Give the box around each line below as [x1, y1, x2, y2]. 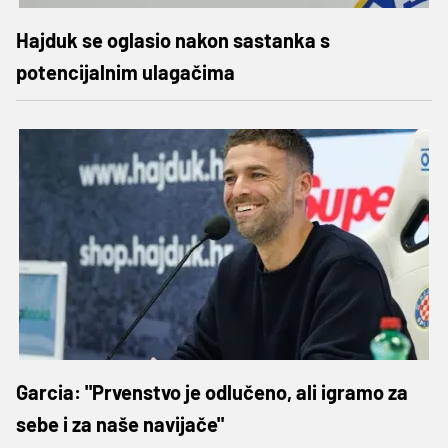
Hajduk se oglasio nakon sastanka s [16, 27, 330, 52]
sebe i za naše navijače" [16, 411, 224, 436]
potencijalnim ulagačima [16, 59, 235, 84]
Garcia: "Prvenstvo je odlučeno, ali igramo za [16, 379, 408, 404]
